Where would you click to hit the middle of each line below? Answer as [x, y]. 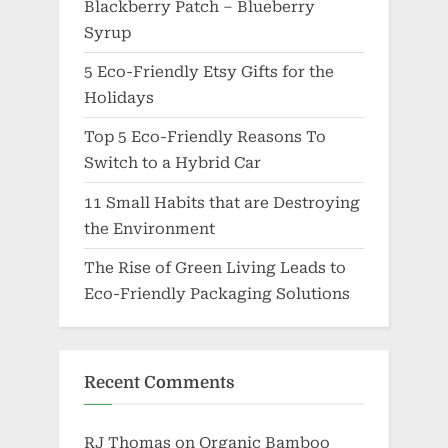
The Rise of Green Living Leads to [215, 267]
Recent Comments [159, 382]
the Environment [149, 228]
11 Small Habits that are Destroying [222, 202]
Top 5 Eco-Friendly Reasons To [205, 137]
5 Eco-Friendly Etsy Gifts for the [209, 72]
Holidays [119, 98]
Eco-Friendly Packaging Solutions [217, 293]
